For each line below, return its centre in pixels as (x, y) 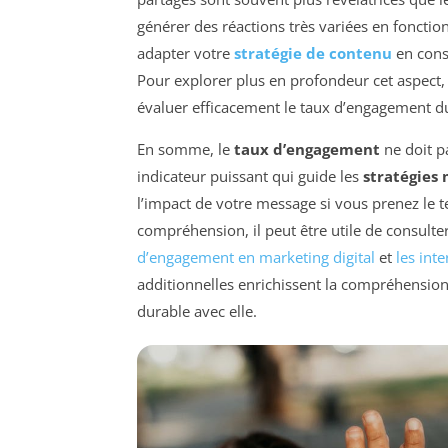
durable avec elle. (197, 310)
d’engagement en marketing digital (256, 256)
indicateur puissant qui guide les (250, 175)
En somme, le (185, 148)
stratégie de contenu (313, 52)
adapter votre (185, 52)
